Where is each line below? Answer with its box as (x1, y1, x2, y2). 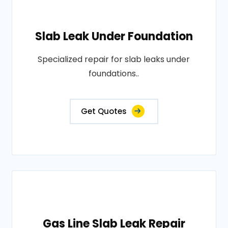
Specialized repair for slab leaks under (38, 53, 190, 66)
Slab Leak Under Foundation (35, 28, 193, 45)
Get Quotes (80, 106, 127, 117)
